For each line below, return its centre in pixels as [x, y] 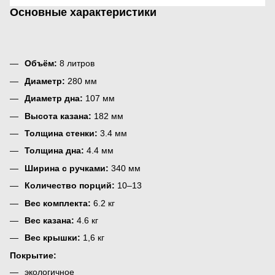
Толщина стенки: [61, 133]
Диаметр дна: [54, 99]
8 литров [76, 64]
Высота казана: [58, 116]
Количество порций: [70, 186]
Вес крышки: [52, 238]
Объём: [41, 64]
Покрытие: [33, 255]
